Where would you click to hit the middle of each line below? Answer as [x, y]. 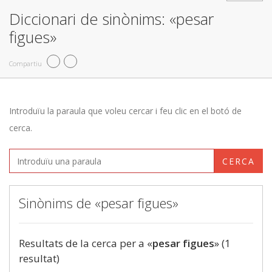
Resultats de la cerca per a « [86, 243]
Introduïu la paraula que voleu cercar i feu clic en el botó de [125, 111]
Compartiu [25, 63]
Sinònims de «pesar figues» [99, 203]
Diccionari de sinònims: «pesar [111, 19]
